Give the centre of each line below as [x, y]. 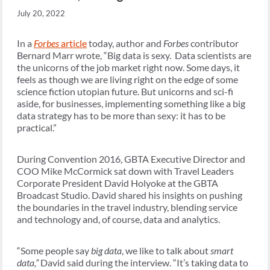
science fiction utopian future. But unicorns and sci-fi [125, 91]
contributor [214, 43]
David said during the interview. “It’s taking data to [144, 262]
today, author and [125, 43]
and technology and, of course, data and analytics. [118, 219]
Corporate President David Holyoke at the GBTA [118, 183]
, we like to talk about [166, 250]
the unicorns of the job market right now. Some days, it [128, 67]
